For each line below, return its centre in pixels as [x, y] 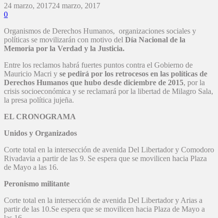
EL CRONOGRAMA [40, 117]
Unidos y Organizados [40, 133]
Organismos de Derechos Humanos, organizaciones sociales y [100, 31]
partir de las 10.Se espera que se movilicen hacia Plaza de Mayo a [104, 209]
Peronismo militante [37, 184]
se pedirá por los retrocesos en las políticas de [133, 74]
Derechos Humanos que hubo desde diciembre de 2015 [94, 83]
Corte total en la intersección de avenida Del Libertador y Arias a [103, 200]
